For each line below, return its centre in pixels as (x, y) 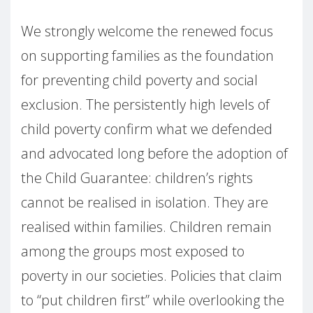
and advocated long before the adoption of (154, 154)
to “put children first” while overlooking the (153, 300)
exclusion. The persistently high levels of (145, 105)
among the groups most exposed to (133, 252)
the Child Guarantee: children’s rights (137, 178)
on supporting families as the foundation (147, 56)
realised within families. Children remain (146, 227)
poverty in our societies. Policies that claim (152, 276)
